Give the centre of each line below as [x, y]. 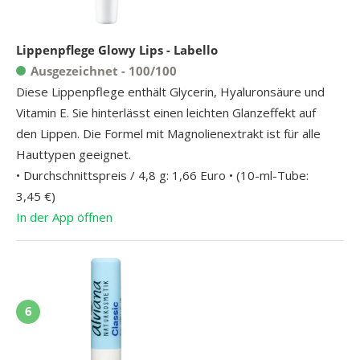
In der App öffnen [64, 217]
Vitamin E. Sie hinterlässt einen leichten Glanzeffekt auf [166, 112]
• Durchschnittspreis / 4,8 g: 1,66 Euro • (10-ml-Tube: [162, 175]
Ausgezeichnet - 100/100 [104, 70]
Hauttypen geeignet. [74, 154]
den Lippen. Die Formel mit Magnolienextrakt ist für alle [168, 133]
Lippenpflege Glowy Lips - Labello [117, 49]
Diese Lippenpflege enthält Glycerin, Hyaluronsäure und [170, 91]
